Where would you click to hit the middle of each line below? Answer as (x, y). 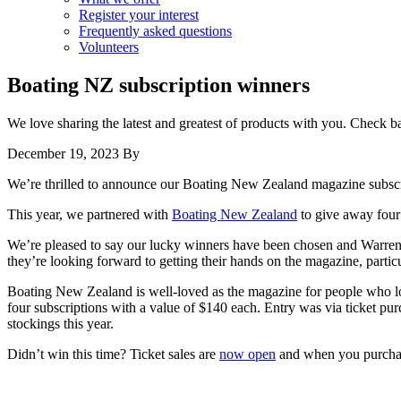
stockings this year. (60, 323)
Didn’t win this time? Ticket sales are (113, 354)
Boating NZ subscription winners (158, 85)
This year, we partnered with (90, 214)
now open (247, 354)
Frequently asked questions (155, 31)
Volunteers (109, 47)
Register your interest (139, 15)
